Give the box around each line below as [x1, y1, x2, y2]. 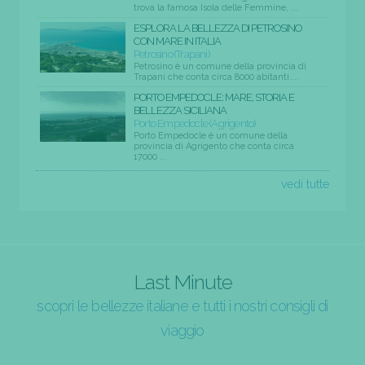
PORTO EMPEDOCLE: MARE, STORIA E [134, 90, 294, 103]
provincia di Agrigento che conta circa [134, 140, 294, 152]
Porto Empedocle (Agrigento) [134, 117, 256, 130]
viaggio [161, 321, 204, 339]
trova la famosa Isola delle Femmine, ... [134, 2, 298, 13]
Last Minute [133, 269, 232, 294]
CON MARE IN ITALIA [134, 34, 221, 47]
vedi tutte [281, 177, 329, 191]
